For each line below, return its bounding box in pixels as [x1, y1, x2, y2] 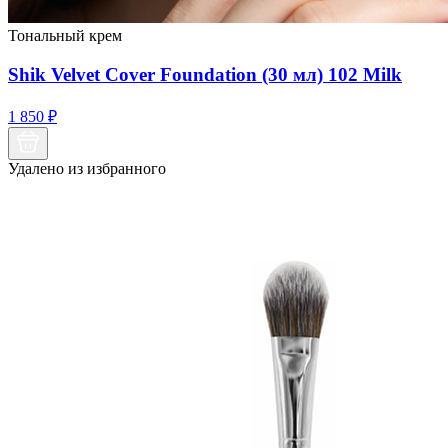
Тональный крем [8, 27, 122, 45]
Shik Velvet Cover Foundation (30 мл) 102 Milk [8, 63, 402, 85]
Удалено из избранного [8, 159, 166, 177]
